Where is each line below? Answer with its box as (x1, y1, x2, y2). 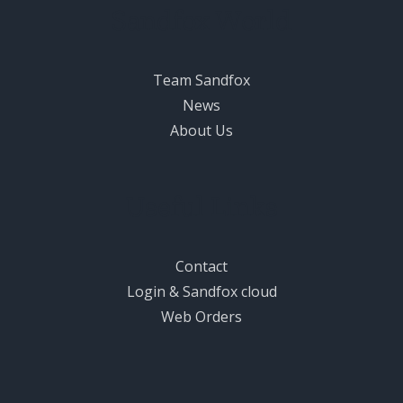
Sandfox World (112, 2, 291, 37)
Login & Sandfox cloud (126, 281, 277, 301)
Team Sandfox (153, 69, 250, 90)
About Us (170, 120, 233, 140)
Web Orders (161, 306, 242, 327)
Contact (175, 255, 228, 276)
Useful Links (125, 188, 278, 223)
